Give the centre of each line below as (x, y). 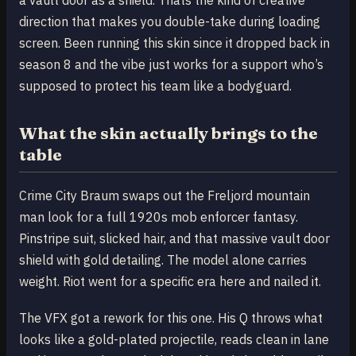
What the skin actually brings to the (168, 133)
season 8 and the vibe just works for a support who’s (171, 64)
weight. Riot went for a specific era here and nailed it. (170, 281)
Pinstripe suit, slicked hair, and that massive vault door (174, 238)
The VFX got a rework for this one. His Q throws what (171, 318)
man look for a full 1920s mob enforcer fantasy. (159, 217)
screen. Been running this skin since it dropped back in (174, 43)
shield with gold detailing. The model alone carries (163, 259)
